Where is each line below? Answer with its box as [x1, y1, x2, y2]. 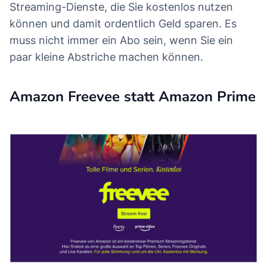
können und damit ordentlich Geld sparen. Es [10, 17, 237, 30]
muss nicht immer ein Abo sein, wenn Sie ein [10, 34, 233, 47]
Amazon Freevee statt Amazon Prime [10, 87, 256, 107]
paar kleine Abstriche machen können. [10, 51, 203, 64]
